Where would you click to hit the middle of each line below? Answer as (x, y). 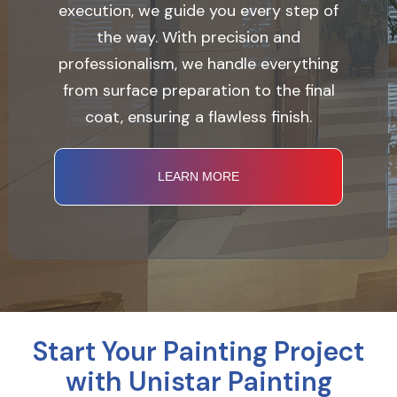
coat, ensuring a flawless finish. (198, 117)
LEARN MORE (198, 176)
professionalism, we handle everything (198, 64)
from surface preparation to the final (198, 90)
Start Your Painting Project (198, 351)
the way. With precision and (198, 37)
